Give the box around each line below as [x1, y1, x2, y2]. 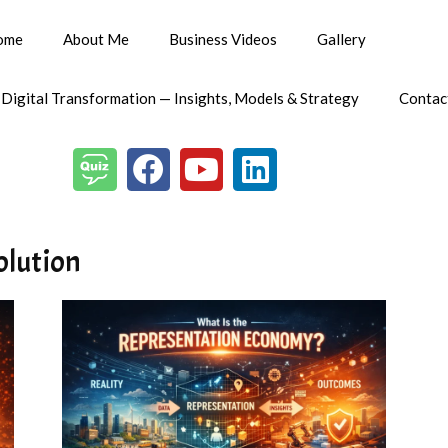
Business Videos [168, 30, 277, 48]
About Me [62, 30, 129, 48]
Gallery [316, 30, 366, 48]
